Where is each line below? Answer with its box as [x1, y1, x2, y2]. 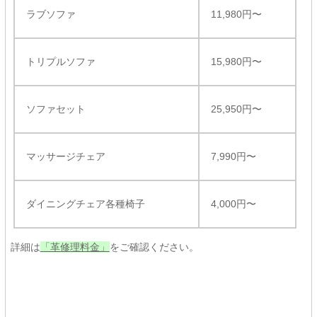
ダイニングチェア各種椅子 [25, 198, 145, 209]
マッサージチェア [25, 151, 105, 162]
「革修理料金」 [40, 241, 110, 253]
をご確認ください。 [109, 241, 199, 253]
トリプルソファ [25, 56, 96, 67]
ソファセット [25, 103, 86, 115]
